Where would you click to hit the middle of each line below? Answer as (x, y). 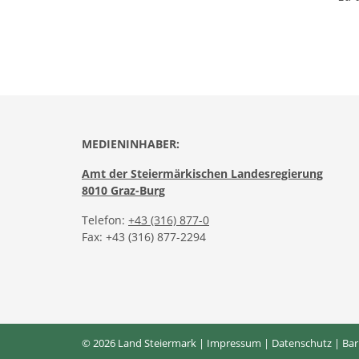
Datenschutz (302, 343)
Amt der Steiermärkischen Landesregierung (202, 173)
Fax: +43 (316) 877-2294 (144, 236)
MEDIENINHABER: (131, 143)
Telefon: (105, 220)
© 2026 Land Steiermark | (144, 343)
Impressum (234, 343)
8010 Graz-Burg (123, 190)
